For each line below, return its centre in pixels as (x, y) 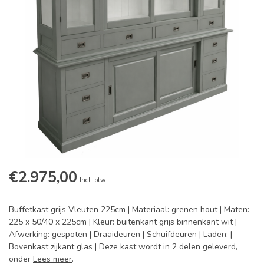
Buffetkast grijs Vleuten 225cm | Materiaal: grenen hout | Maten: (129, 210)
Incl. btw (93, 180)
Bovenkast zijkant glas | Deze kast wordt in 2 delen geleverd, (123, 247)
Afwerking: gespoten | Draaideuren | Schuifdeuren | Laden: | (121, 235)
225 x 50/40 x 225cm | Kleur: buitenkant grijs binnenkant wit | (123, 222)
